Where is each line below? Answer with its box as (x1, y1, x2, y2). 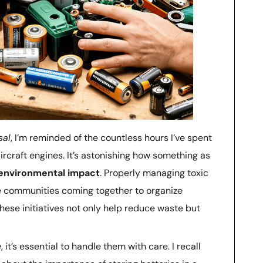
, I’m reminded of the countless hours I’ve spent (11, 131, 212, 144)
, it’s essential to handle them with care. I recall (1, 240, 201, 252)
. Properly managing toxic (100, 166, 208, 179)
